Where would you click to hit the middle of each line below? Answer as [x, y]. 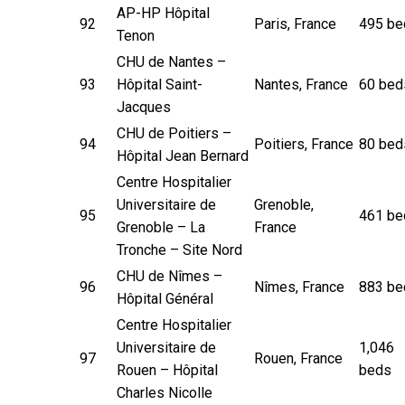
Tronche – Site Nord [179, 250]
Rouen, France [298, 358]
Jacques [144, 107]
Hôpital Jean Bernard [183, 155]
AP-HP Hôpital [163, 13]
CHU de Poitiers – [174, 133]
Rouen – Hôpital [167, 370]
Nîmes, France [299, 287]
